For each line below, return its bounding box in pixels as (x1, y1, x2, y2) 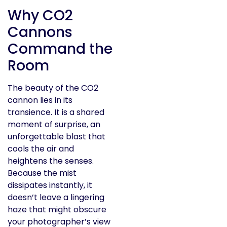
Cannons (8, 22, 72, 42)
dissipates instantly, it (8, 179, 92, 191)
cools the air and (8, 142, 74, 155)
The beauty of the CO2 (8, 82, 98, 94)
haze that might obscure (8, 203, 106, 215)
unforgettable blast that (8, 130, 105, 142)
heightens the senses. (8, 155, 94, 167)
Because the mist (8, 167, 77, 179)
